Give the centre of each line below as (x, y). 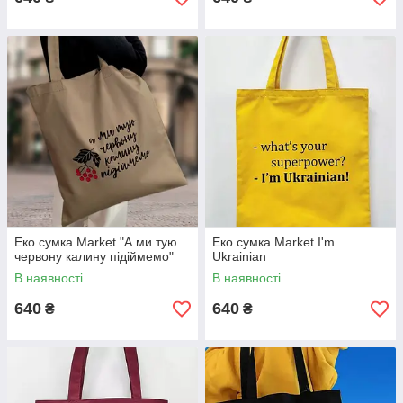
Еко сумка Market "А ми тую (96, 242)
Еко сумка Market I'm (273, 242)
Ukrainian (239, 257)
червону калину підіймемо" (94, 257)
